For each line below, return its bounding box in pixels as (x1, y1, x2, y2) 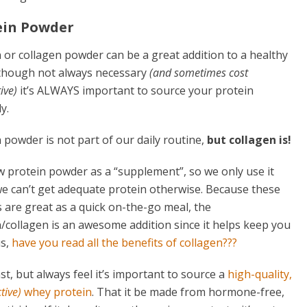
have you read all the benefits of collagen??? (11, 235, 237, 251)
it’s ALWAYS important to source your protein (16, 83, 254, 99)
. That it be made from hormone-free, (92, 284, 284, 300)
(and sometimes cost (149, 65, 248, 81)
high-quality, (228, 267, 292, 282)
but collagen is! (206, 132, 291, 148)
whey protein (24, 284, 92, 300)
